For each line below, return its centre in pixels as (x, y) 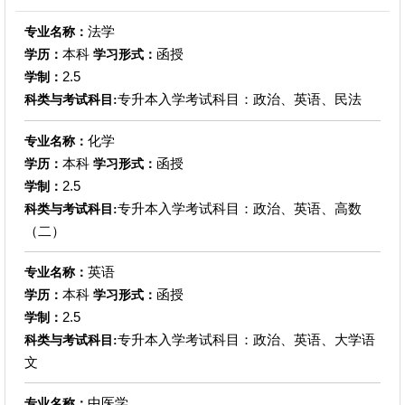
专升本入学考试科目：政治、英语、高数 (239, 208)
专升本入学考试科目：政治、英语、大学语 (246, 339)
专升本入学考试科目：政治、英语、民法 (239, 99)
